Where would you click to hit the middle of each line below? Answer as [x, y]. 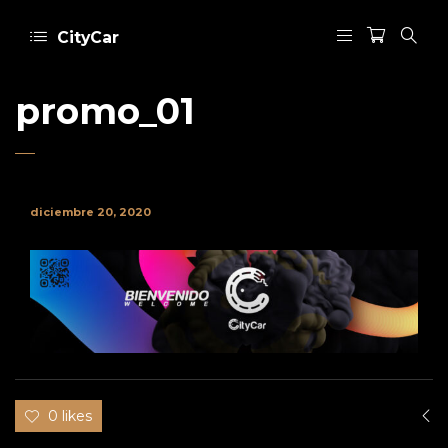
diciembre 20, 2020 [90, 212]
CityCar [88, 37]
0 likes [70, 416]
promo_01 [105, 111]
